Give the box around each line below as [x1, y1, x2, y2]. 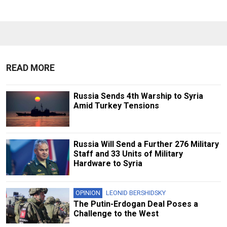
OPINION [75, 188, 100, 197]
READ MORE [6, 63, 55, 73]
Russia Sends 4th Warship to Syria [73, 91, 203, 101]
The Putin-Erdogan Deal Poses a [73, 199, 198, 209]
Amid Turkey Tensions [73, 101, 159, 111]
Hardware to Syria [73, 159, 142, 169]
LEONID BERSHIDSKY [105, 188, 166, 197]
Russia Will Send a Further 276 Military [73, 139, 219, 149]
